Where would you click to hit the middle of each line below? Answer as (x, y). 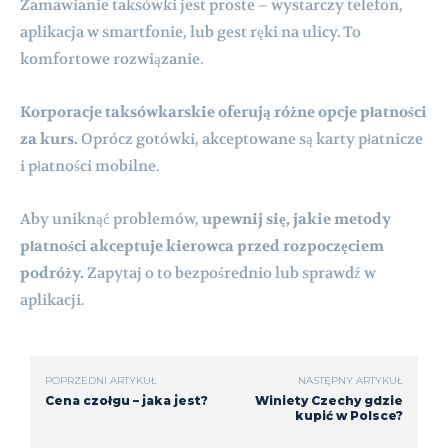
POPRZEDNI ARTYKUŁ (101, 380)
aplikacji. (52, 299)
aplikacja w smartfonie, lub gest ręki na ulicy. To (190, 31)
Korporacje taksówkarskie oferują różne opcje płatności (223, 111)
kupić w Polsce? (348, 415)
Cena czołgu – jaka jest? (126, 400)
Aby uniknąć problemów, (111, 218)
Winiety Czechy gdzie (328, 400)
